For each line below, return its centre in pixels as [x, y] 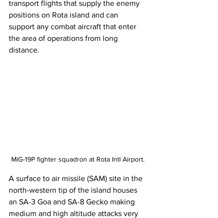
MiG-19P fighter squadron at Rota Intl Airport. [78, 159]
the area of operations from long [64, 38]
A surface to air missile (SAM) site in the [77, 178]
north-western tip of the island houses [74, 190]
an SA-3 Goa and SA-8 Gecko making [73, 202]
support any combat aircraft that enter [73, 27]
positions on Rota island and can [64, 15]
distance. [25, 50]
